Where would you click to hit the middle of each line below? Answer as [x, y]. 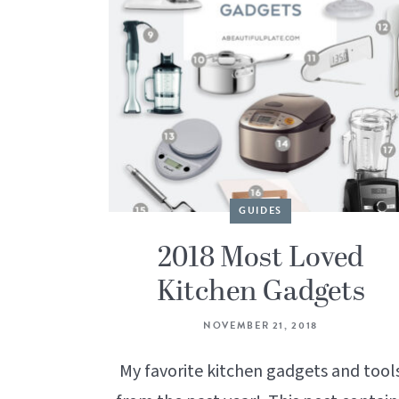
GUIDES [261, 211]
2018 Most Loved [261, 259]
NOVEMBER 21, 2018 [261, 326]
